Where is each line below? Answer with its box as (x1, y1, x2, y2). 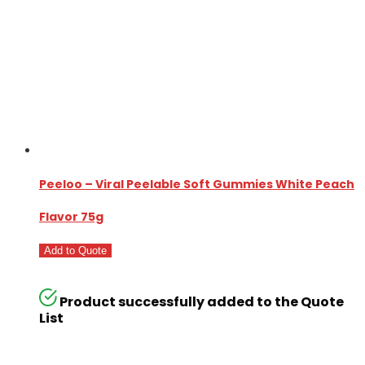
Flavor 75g (39, 208, 103, 225)
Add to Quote (44, 244, 107, 257)
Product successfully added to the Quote (59, 292, 345, 311)
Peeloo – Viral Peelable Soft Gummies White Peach (39, 175, 354, 192)
